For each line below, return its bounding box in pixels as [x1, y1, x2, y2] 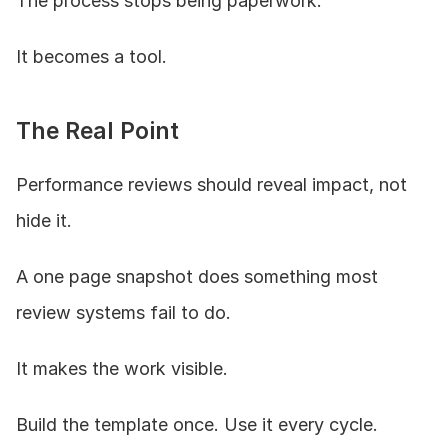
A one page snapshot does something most [16, 266, 378, 288]
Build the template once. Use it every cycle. [16, 414, 378, 436]
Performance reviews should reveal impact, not [16, 174, 407, 196]
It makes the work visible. [16, 358, 228, 380]
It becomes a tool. [16, 46, 167, 68]
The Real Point [16, 117, 179, 146]
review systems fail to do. [16, 302, 231, 324]
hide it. [16, 210, 72, 232]
